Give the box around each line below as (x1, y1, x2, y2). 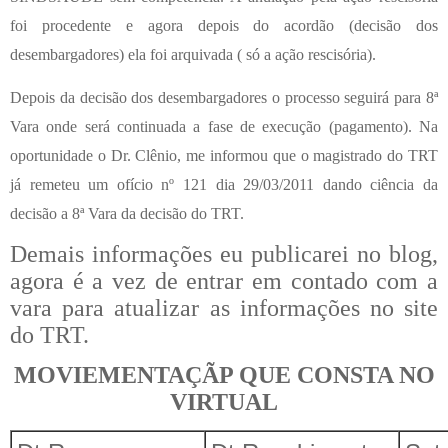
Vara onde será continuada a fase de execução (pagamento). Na (10, 117, 438, 135)
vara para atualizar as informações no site (10, 294, 438, 321)
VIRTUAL (170, 389, 278, 416)
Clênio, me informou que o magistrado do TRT (135, 146, 439, 164)
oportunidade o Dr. (10, 146, 136, 164)
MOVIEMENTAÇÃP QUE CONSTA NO (13, 362, 435, 389)
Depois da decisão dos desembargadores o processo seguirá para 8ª (10, 88, 438, 106)
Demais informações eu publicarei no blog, (10, 240, 438, 267)
